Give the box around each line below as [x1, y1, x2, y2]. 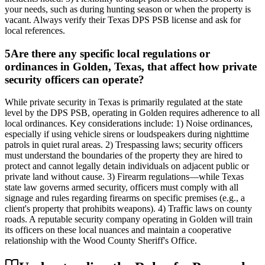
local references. [5, 25, 65, 35]
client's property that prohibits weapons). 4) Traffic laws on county [5, 203, 252, 214]
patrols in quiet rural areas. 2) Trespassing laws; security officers [5, 140, 243, 150]
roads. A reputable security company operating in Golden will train [5, 214, 253, 225]
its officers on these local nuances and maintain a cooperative [5, 225, 231, 235]
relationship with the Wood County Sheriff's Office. [5, 235, 197, 246]
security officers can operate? [5, 73, 144, 86]
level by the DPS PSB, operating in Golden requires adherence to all [5, 108, 260, 118]
